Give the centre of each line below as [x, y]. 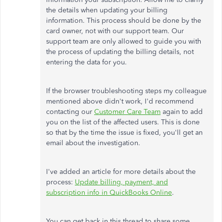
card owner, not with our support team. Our [115, 31]
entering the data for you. [87, 62]
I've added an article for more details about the [121, 172]
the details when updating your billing [107, 10]
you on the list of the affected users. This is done [123, 122]
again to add [182, 112]
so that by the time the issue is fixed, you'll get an [124, 133]
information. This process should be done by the [124, 21]
